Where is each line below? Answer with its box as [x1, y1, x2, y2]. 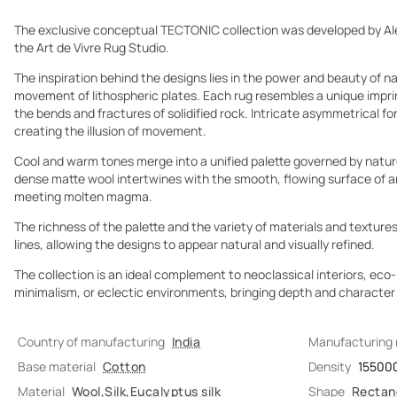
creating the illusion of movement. [14, 122, 206, 139]
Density [308, 358, 351, 375]
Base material [18, 358, 96, 375]
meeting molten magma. [14, 188, 152, 205]
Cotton [103, 358, 146, 375]
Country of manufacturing [18, 333, 165, 350]
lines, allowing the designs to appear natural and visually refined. [14, 236, 375, 253]
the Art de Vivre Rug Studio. [14, 39, 169, 56]
